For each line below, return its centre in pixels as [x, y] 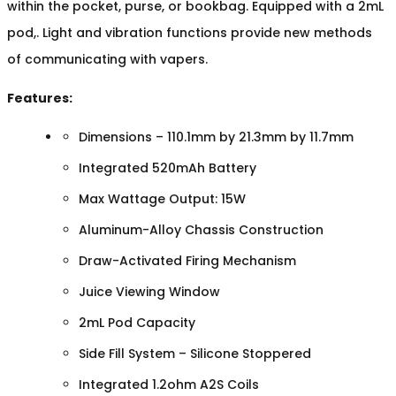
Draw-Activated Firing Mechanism [187, 260]
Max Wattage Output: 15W [162, 198]
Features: [40, 98]
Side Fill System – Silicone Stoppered [194, 353]
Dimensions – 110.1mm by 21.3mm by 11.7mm [216, 137]
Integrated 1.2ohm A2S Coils [168, 384]
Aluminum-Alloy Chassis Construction [201, 229]
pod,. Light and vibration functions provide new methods [190, 32]
